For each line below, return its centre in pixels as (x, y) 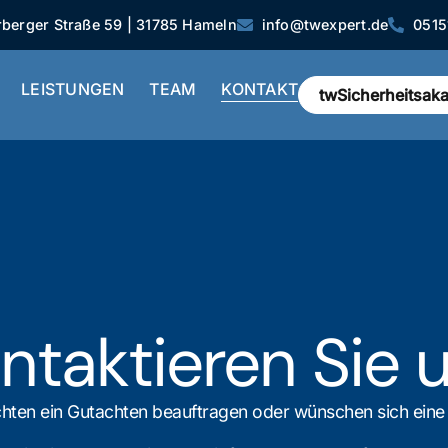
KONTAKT (260, 89)
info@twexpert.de (325, 24)
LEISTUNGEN (73, 89)
